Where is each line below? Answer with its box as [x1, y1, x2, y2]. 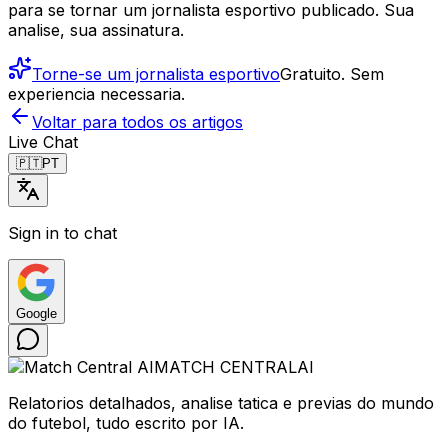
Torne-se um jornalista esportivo [32, 63, 280, 84]
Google [16, 305, 57, 321]
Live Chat [8, 131, 78, 152]
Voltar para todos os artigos [32, 111, 243, 132]
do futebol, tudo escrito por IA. [8, 412, 244, 433]
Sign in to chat [8, 222, 117, 243]
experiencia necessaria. [8, 83, 185, 104]
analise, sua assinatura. [8, 19, 184, 40]
